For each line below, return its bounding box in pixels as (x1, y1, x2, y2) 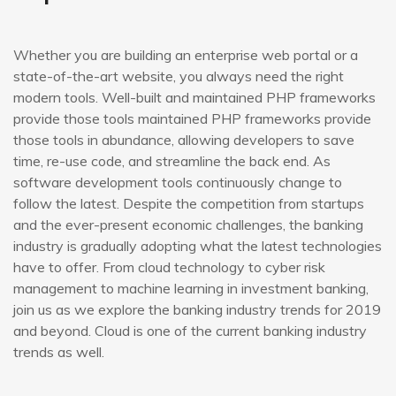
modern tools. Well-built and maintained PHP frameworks (13, 88, 376, 107)
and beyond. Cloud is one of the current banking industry (13, 322, 367, 340)
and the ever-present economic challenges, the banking (13, 216, 363, 234)
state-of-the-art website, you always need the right (13, 67, 344, 86)
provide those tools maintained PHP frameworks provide (13, 110, 371, 128)
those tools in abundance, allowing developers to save (13, 131, 354, 149)
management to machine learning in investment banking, (13, 279, 369, 298)
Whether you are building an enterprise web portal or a (13, 46, 358, 65)
